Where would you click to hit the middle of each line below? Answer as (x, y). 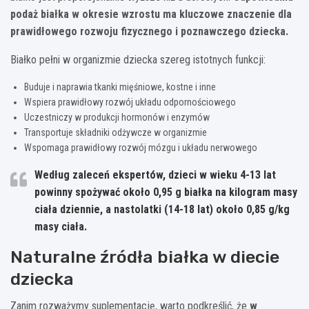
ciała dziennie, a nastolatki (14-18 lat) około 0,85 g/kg (162, 209)
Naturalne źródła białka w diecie (145, 257)
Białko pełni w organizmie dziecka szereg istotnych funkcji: (138, 59)
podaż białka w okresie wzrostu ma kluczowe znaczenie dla (151, 14)
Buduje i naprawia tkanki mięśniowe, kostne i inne (120, 87)
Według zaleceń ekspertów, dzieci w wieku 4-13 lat (155, 175)
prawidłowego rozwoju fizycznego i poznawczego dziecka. (149, 31)
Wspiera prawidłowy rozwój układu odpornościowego (130, 102)
